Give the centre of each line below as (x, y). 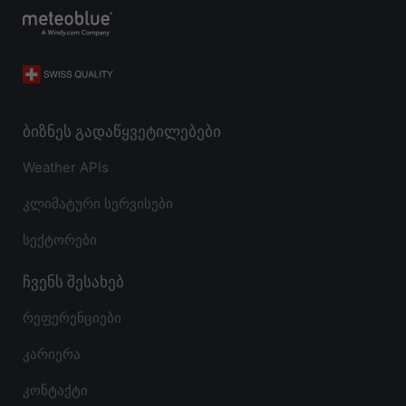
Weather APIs (66, 168)
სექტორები (60, 240)
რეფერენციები (72, 318)
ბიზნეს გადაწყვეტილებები (122, 131)
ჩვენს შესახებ (73, 281)
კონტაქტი (55, 391)
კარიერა (52, 354)
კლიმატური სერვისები (98, 204)
